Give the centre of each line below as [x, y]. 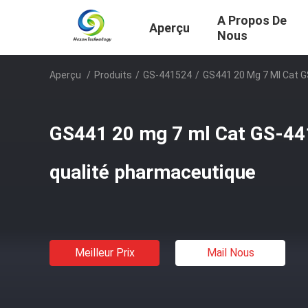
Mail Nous [230, 253]
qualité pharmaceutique [153, 172]
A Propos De [252, 21]
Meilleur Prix [104, 253]
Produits [113, 75]
